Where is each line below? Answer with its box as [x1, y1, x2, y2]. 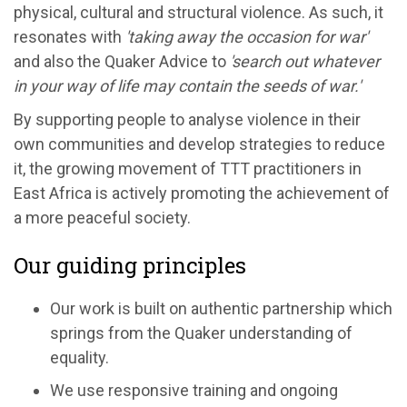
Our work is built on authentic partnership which [50, 298, 392, 318]
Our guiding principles [14, 250, 246, 280]
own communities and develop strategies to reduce [14, 134, 385, 154]
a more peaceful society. [14, 207, 191, 227]
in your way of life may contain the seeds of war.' [14, 75, 361, 95]
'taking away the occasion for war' [122, 26, 368, 46]
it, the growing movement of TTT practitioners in [14, 158, 362, 178]
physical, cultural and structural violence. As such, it [14, 2, 383, 22]
